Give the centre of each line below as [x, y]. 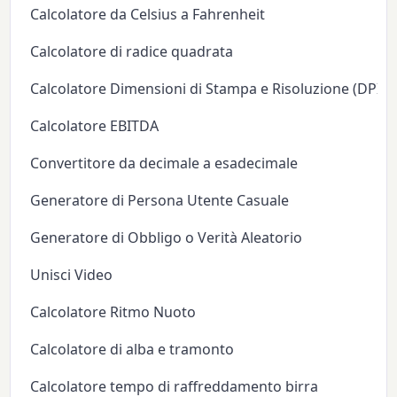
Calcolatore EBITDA [95, 125]
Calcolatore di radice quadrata [132, 51]
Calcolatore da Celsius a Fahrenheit [148, 14]
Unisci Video [72, 274]
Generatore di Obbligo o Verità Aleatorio [167, 237]
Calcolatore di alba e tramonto [132, 349]
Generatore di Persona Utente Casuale [160, 200]
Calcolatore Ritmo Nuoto [113, 311]
